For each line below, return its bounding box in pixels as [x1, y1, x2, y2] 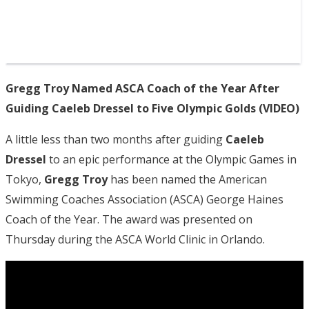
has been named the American [108, 171, 267, 187]
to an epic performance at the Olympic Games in [46, 151, 297, 167]
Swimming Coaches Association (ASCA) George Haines [6, 191, 283, 207]
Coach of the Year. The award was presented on [6, 211, 252, 227]
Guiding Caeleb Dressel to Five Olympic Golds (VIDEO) [6, 100, 299, 116]
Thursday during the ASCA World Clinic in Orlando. [6, 231, 265, 247]
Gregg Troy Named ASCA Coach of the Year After [6, 80, 279, 96]
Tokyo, [6, 171, 44, 187]
